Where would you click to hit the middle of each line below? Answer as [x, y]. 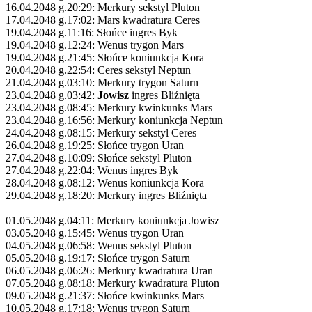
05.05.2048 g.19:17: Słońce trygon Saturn [98, 258]
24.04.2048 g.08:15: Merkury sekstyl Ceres [101, 132]
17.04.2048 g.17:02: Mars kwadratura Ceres [103, 19]
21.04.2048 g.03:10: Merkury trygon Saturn [102, 82]
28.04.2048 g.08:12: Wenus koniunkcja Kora [105, 182]
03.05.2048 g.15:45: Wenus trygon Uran [95, 233]
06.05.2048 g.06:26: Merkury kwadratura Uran [109, 270]
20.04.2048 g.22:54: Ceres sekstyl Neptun [98, 70]
